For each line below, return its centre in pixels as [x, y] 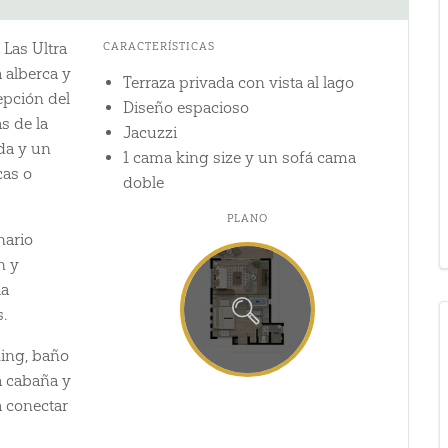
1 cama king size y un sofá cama [239, 158]
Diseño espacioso [185, 108]
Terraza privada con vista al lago [238, 83]
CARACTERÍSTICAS [159, 47]
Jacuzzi [149, 133]
